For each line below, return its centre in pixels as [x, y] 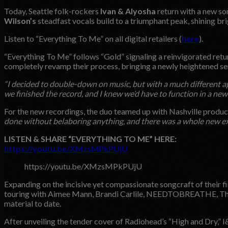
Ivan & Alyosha [128, 11]
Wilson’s [20, 20]
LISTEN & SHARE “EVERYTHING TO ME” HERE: [90, 138]
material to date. [33, 203]
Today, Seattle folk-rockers [52, 11]
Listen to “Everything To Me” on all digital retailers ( [93, 38]
